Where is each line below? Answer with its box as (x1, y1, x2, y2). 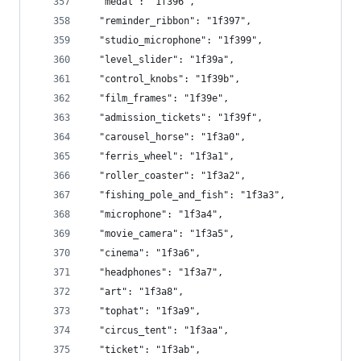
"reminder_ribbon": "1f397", (88, 15, 251, 27)
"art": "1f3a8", (88, 286, 184, 297)
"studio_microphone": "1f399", (88, 35, 263, 46)
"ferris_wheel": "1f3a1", (88, 151, 234, 162)
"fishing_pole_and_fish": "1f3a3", (88, 189, 285, 201)
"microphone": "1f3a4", (88, 209, 223, 220)
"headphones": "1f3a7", (88, 267, 223, 278)
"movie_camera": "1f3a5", (88, 228, 234, 239)
